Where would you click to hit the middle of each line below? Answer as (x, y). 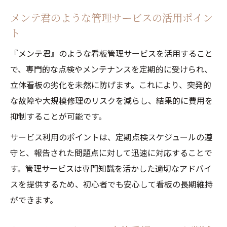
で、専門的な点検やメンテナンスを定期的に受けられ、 (111, 69)
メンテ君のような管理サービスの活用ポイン (111, 17)
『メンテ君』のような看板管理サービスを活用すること (111, 53)
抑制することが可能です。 (58, 116)
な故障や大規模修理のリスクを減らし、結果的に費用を (111, 100)
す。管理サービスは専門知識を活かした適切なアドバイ (111, 168)
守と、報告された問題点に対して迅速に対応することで (111, 153)
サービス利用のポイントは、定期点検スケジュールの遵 (111, 137)
